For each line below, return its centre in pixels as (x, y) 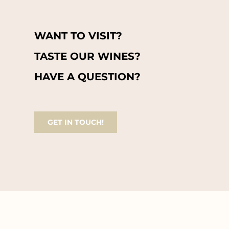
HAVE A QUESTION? (88, 76)
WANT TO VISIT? (78, 36)
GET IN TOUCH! (76, 122)
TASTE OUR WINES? (88, 56)
